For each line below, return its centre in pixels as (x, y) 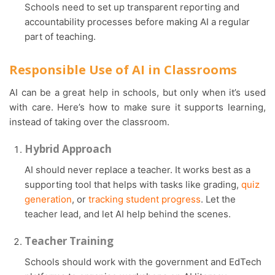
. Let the (218, 199)
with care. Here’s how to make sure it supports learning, (137, 107)
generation (48, 199)
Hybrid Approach (68, 149)
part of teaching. (60, 36)
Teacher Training (69, 241)
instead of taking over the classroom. (89, 122)
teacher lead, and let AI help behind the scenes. (128, 214)
